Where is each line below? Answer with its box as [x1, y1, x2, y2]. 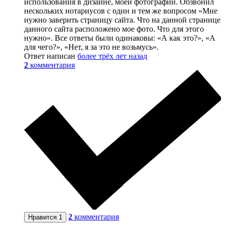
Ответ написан [24, 51, 77, 60]
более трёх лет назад [77, 51, 147, 60]
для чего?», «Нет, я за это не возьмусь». [24, 42, 159, 51]
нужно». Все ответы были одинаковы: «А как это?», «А [24, 33, 215, 42]
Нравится [28, 213, 59, 221]
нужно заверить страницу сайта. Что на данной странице [24, 15, 220, 24]
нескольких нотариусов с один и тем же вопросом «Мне [24, 6, 217, 15]
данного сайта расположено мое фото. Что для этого [24, 24, 204, 33]
